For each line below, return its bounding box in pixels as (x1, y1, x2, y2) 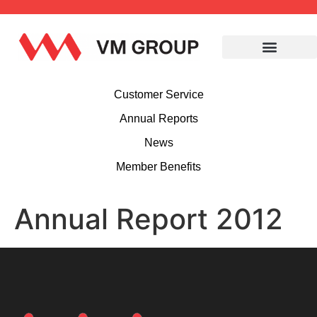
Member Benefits (116, 161, 201, 173)
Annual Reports (119, 113, 198, 125)
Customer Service (113, 88, 204, 101)
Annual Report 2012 (14, 202, 283, 237)
